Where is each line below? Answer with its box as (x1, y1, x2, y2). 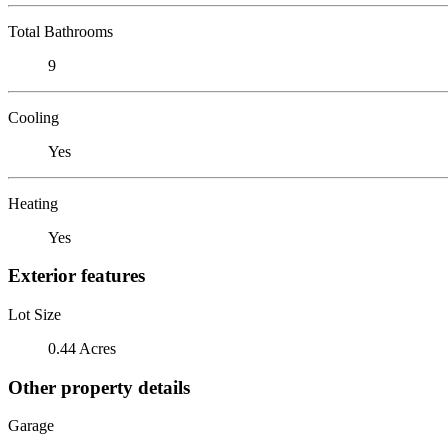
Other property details (8, 376, 190, 398)
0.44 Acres (48, 339, 116, 357)
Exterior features (8, 265, 145, 287)
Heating (8, 194, 58, 212)
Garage (8, 417, 54, 435)
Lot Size (8, 305, 61, 323)
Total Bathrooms (8, 22, 113, 40)
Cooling (8, 108, 59, 126)
